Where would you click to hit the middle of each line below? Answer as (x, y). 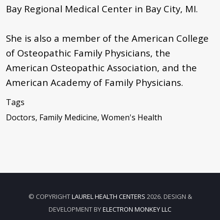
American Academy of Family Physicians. (95, 82)
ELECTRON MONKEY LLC (137, 209)
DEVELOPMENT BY (76, 209)
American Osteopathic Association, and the (101, 67)
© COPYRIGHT (50, 196)
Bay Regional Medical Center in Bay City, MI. (102, 8)
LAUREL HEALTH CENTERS (108, 196)
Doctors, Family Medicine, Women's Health (84, 117)
